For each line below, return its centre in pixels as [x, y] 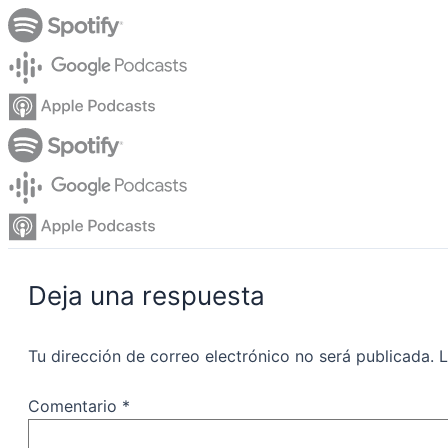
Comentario [75, 406]
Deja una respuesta [146, 296]
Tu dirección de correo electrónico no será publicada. [231, 356]
